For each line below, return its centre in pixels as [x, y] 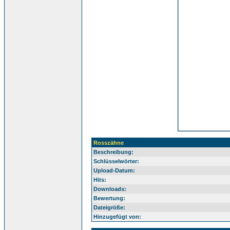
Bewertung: [109, 198]
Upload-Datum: [114, 170]
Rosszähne [109, 143]
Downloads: [110, 189]
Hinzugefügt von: [117, 217]
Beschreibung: [113, 152]
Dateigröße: [109, 207]
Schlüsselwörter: [116, 161]
